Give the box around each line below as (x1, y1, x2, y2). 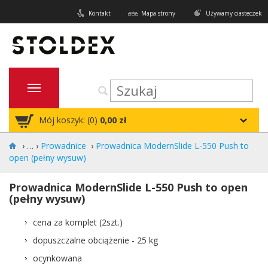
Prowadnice (41, 140, 86, 151)
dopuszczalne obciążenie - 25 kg (33, 234, 158, 246)
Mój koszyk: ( (39, 114, 90, 126)
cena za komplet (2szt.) (33, 217, 123, 228)
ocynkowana (33, 252, 82, 264)
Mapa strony (141, 9, 175, 17)
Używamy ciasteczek (206, 9, 262, 17)
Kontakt (89, 9, 111, 17)
